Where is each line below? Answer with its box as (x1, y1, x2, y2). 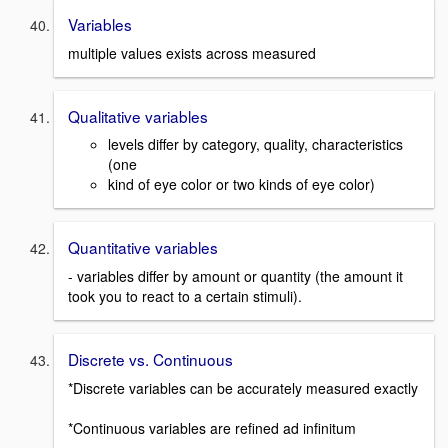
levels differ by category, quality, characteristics (108, 134, 403, 155)
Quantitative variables (68, 236, 218, 259)
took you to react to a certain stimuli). (68, 285, 302, 306)
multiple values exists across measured (68, 42, 316, 63)
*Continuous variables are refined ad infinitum (68, 417, 356, 438)
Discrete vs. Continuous (68, 347, 233, 370)
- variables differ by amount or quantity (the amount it (68, 265, 403, 286)
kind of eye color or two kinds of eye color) (108, 174, 375, 195)
